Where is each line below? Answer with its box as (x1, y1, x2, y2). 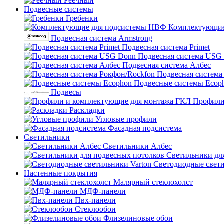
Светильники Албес (103, 142, 172, 150)
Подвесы (51, 88, 81, 96)
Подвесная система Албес (122, 61, 211, 69)
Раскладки (69, 106, 105, 114)
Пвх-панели (75, 196, 116, 204)
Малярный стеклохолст (113, 178, 193, 186)
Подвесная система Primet (122, 43, 210, 51)
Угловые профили (95, 115, 157, 123)
